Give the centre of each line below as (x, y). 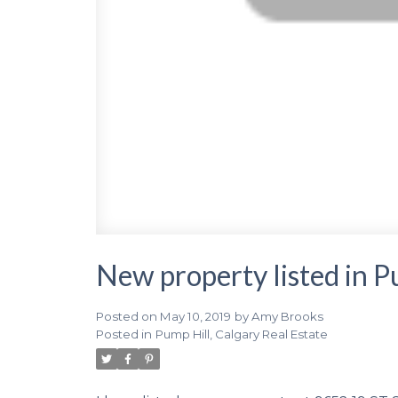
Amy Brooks (287, 317)
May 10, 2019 (195, 317)
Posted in (123, 334)
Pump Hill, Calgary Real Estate (241, 334)
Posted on (127, 317)
